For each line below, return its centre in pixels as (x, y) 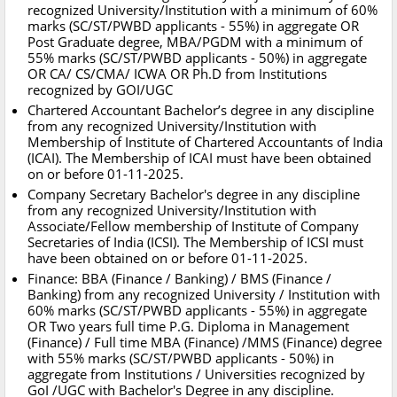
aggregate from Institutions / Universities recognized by (196, 374)
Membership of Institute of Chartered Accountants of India (205, 142)
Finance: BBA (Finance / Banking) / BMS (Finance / (179, 279)
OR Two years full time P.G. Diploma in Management (188, 327)
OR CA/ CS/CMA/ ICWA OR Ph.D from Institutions (177, 74)
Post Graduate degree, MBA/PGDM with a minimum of (195, 42)
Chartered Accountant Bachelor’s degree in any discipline (201, 110)
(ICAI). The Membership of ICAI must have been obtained (199, 158)
